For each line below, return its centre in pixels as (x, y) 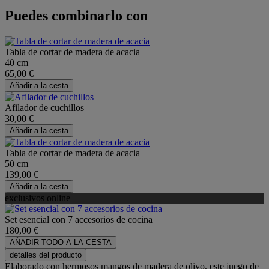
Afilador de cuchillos (44, 108)
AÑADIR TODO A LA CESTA (61, 243)
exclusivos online (38, 198)
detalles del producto (46, 255)
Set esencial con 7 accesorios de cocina (79, 220)
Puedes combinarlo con (76, 16)
